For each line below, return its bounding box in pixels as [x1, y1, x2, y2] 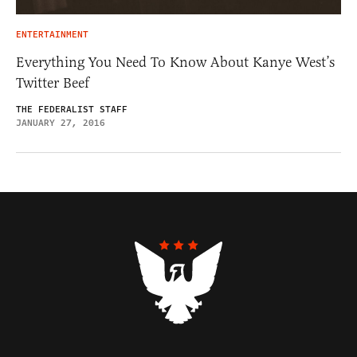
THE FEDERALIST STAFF [16, 103, 127, 117]
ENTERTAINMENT [16, 28, 88, 42]
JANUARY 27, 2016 [16, 116, 105, 131]
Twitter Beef [16, 74, 89, 92]
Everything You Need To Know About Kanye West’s [16, 53, 335, 72]
